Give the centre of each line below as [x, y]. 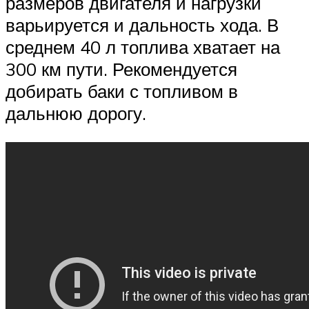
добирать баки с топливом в [122, 91]
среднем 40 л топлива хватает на [143, 47]
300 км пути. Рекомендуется [121, 69]
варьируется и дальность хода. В [142, 25]
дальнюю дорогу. [76, 113]
